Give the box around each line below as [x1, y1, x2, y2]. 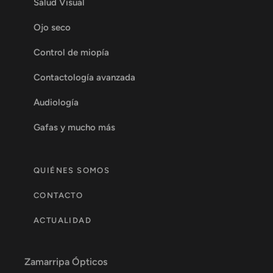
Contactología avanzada [34, 72, 135, 83]
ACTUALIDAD [34, 216, 91, 225]
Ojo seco [34, 22, 71, 34]
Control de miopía [34, 47, 109, 58]
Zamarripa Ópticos [24, 256, 107, 268]
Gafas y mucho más [34, 122, 115, 133]
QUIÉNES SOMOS [34, 166, 110, 175]
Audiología [34, 97, 79, 108]
